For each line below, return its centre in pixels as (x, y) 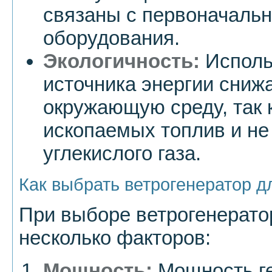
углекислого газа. (122, 154)
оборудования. (111, 38)
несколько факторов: (115, 238)
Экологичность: (121, 61)
